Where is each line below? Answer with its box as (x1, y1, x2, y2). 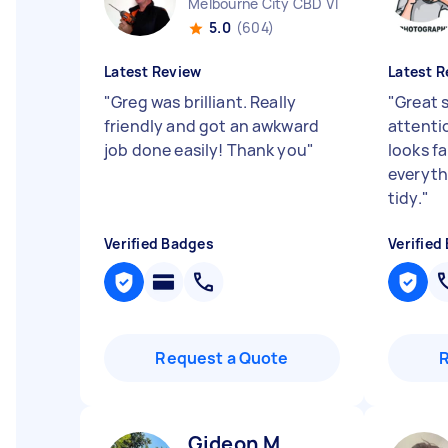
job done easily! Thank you (104, 139, 307, 161)
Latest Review (104, 62, 202, 81)
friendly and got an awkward (104, 115, 320, 137)
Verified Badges (104, 234, 214, 253)
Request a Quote (155, 347, 289, 369)
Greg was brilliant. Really (111, 91, 297, 113)
